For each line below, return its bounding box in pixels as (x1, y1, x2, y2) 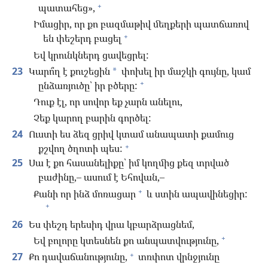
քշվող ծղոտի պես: (38, 142, 123, 156)
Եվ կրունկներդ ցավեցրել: (33, 48, 149, 62)
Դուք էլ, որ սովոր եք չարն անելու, (33, 95, 182, 109)
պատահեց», (38, 1, 95, 15)
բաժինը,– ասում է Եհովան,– (38, 170, 165, 184)
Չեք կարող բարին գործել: (33, 111, 151, 125)
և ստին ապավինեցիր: (144, 187, 248, 200)
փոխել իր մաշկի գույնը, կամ (119, 64, 251, 78)
